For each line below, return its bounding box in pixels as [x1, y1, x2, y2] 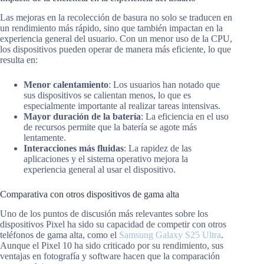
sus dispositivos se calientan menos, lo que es [24, 90, 191, 100]
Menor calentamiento [24, 79, 108, 90]
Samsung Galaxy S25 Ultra [119, 229, 221, 240]
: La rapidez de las [124, 143, 192, 153]
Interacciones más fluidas [24, 143, 124, 153]
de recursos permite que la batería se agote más [24, 121, 197, 132]
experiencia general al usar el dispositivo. [24, 164, 176, 174]
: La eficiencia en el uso [141, 111, 229, 121]
